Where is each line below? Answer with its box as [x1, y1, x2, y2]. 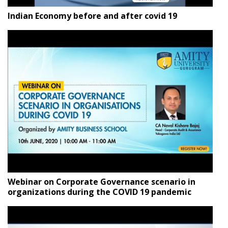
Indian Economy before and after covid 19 [8, 10, 177, 21]
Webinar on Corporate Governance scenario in [8, 176, 195, 188]
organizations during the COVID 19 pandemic [8, 186, 191, 198]
